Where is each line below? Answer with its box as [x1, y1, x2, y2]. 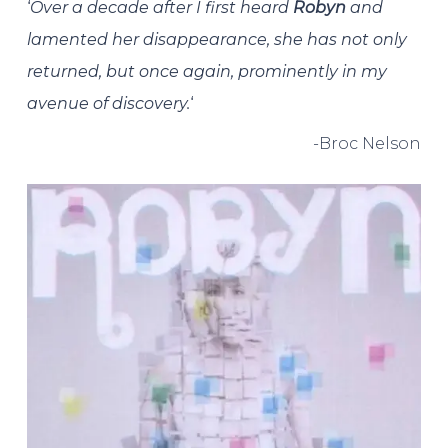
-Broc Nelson [313, 134, 422, 153]
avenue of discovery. [26, 94, 190, 113]
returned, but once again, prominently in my [26, 62, 387, 81]
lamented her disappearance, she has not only [26, 30, 407, 49]
